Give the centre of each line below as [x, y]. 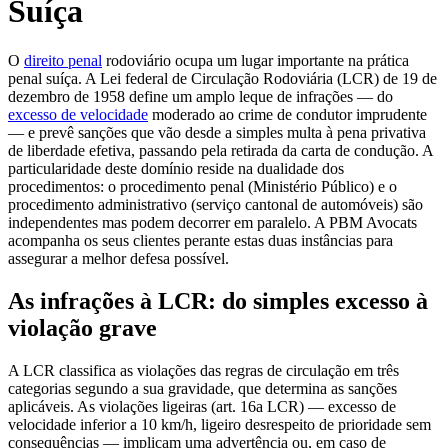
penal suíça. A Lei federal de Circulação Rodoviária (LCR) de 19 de [222, 78]
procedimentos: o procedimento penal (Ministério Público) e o [202, 186]
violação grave [82, 327]
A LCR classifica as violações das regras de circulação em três [203, 370]
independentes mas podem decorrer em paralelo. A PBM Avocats [212, 222]
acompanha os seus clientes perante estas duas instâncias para [200, 240]
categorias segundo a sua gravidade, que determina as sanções [202, 388]
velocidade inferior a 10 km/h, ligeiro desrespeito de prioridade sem [219, 424]
